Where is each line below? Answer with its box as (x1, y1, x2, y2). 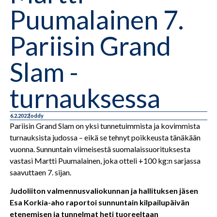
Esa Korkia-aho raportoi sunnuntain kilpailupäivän (10, 198, 189, 207)
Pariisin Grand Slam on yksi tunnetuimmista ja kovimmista (10, 121, 200, 130)
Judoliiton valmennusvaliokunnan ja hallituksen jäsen (10, 186, 198, 196)
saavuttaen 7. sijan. (10, 168, 71, 177)
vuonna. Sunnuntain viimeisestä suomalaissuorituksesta (10, 144, 190, 154)
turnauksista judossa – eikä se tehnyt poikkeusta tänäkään (10, 133, 201, 142)
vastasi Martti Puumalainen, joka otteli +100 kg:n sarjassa (10, 156, 201, 165)
